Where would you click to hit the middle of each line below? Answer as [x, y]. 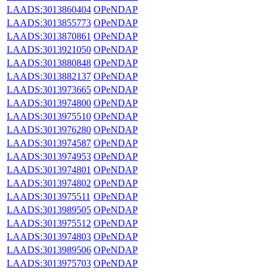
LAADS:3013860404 [49, 9]
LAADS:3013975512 [49, 223]
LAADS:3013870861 [49, 36]
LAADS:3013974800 [49, 103]
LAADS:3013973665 [49, 89]
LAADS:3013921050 [49, 49]
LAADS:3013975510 [49, 116]
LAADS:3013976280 [49, 129]
